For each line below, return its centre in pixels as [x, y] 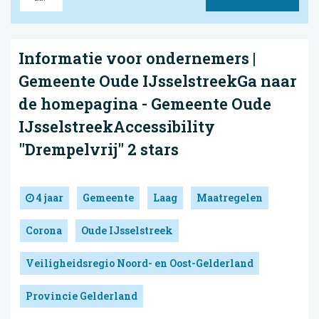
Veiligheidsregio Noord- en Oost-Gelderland [140, 263]
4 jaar [49, 198]
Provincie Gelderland [82, 296]
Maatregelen [230, 198]
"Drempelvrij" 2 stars [99, 149]
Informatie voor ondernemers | [137, 58]
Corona [44, 231]
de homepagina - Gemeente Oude [145, 103]
